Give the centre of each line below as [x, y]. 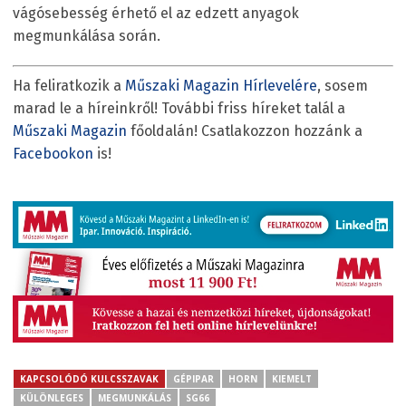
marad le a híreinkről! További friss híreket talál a [179, 108]
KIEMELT [292, 378]
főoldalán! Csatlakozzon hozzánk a [245, 130]
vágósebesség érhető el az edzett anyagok [156, 13]
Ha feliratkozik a [69, 85]
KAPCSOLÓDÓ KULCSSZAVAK [89, 378]
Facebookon [53, 153]
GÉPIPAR [193, 378]
